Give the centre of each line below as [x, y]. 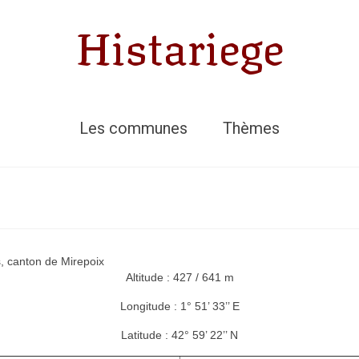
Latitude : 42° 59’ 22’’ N [179, 335]
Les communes [133, 128]
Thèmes [251, 128]
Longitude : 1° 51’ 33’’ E [179, 306]
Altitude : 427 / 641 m [179, 277]
